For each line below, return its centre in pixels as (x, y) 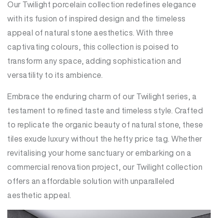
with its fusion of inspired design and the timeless (97, 18)
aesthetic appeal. (39, 195)
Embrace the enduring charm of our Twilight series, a (102, 96)
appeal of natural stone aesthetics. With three (90, 33)
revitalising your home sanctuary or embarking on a (99, 153)
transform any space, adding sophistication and (94, 61)
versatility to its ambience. (55, 75)
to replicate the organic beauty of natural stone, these (105, 125)
